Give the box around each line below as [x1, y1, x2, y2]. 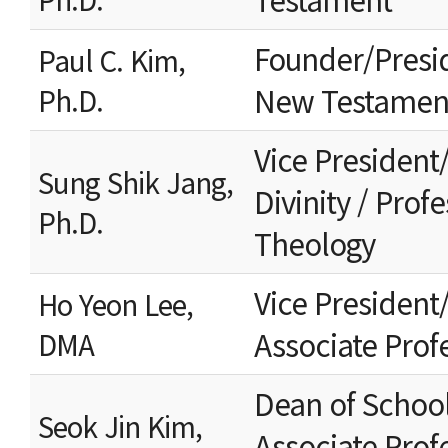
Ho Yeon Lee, [38, 284, 193, 324]
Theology [254, 222, 375, 265]
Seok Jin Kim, [38, 406, 202, 446]
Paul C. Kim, [38, 40, 185, 80]
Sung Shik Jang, [38, 162, 233, 202]
